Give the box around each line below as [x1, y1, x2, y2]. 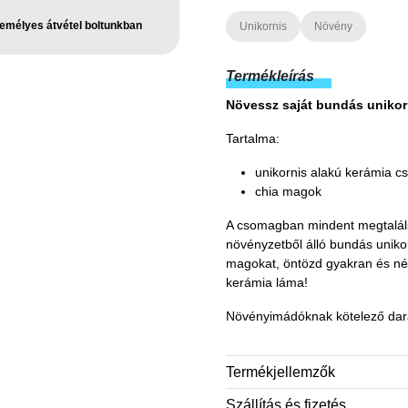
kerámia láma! [226, 275, 308, 291]
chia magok [255, 184, 321, 199]
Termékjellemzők [226, 364, 335, 381]
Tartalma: [226, 131, 280, 147]
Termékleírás [226, 68, 314, 85]
